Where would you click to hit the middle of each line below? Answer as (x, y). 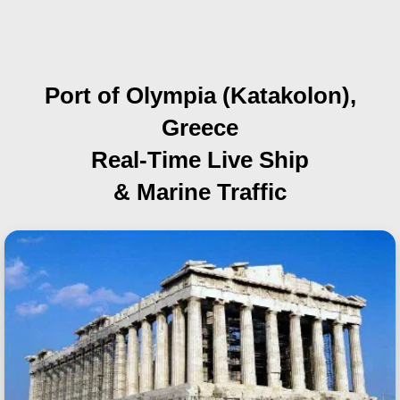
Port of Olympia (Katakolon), (200, 96)
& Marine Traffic (200, 192)
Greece (200, 128)
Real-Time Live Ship (200, 160)
